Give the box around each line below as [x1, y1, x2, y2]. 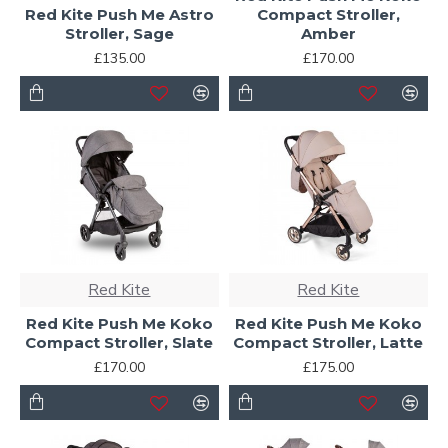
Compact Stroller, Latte [233, 333, 424, 353]
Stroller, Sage [64, 23, 174, 43]
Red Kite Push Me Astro [24, 4, 214, 24]
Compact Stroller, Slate [25, 333, 214, 353]
